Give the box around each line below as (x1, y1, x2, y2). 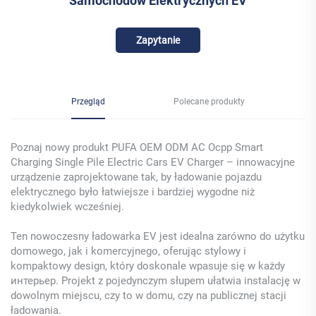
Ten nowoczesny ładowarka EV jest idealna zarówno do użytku (11, 229, 305, 243)
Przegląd (71, 96, 106, 107)
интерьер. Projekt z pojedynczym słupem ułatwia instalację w (11, 274, 300, 287)
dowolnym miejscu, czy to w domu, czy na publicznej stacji (11, 288, 286, 302)
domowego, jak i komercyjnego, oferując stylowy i (11, 244, 246, 257)
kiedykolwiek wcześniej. (11, 200, 124, 213)
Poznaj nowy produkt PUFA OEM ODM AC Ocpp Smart (11, 140, 263, 154)
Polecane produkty (173, 96, 245, 107)
